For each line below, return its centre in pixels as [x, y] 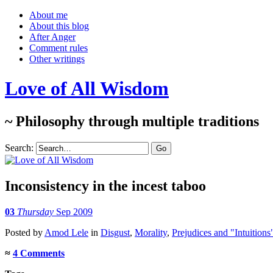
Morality [151, 232]
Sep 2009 [74, 211]
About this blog [59, 26]
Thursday [35, 211]
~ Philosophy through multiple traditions [132, 121]
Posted [19, 232]
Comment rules [58, 48]
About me [48, 15]
